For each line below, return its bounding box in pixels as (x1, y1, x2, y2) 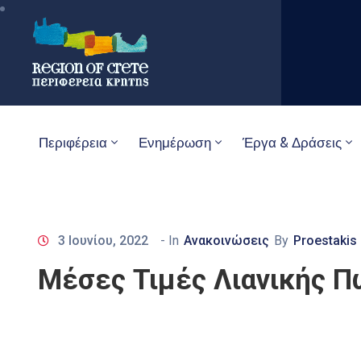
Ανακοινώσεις (184, 232, 269, 248)
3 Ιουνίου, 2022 (58, 232, 148, 248)
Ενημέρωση (139, 134, 211, 151)
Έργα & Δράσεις (243, 134, 342, 151)
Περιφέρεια (39, 134, 107, 151)
